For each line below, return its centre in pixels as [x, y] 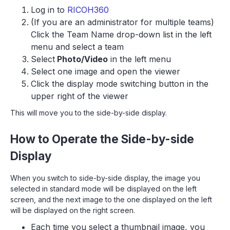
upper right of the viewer [80, 96]
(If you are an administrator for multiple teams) [122, 22]
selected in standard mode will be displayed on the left [103, 189]
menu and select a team [77, 47]
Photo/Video [81, 59]
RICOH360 [87, 10]
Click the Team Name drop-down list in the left [121, 34]
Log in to [48, 10]
